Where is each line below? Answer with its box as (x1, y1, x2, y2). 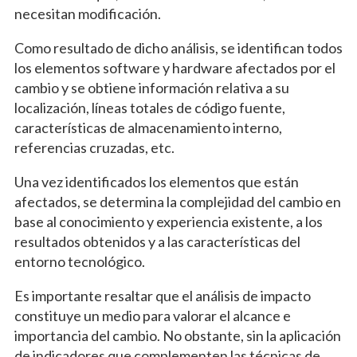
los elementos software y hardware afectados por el (14, 59, 335, 77)
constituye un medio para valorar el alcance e (14, 307, 291, 325)
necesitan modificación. (14, 5, 161, 23)
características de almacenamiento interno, (14, 119, 282, 137)
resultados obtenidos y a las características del (14, 233, 300, 251)
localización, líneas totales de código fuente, (14, 99, 285, 117)
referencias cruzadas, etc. (14, 139, 175, 157)
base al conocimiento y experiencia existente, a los (14, 213, 323, 231)
